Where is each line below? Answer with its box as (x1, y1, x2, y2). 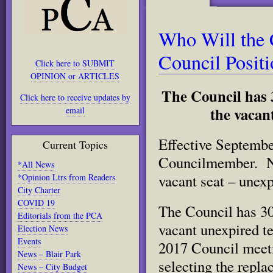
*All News (18, 158, 54, 170)
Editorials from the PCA (18, 210, 102, 221)
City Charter (18, 184, 60, 196)
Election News (18, 222, 68, 234)
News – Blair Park (18, 248, 81, 260)
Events (18, 235, 41, 247)
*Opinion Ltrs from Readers (18, 171, 115, 183)
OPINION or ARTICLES (30, 70, 120, 82)
